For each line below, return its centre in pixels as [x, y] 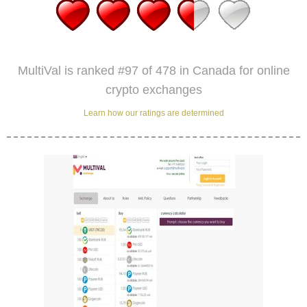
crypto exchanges [153, 90]
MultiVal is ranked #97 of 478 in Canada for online [153, 71]
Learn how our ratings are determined [153, 113]
